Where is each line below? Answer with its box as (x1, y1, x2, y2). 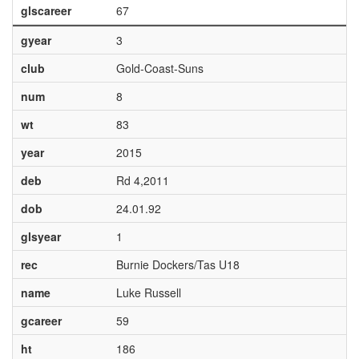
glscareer (20, 2, 71, 18)
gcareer (20, 313, 62, 329)
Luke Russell (115, 284, 181, 301)
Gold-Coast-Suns (115, 60, 204, 76)
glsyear (20, 228, 61, 244)
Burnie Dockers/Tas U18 (115, 256, 240, 272)
